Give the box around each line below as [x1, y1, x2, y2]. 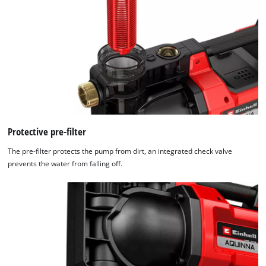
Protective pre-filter [8, 124, 87, 138]
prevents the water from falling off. [8, 159, 123, 169]
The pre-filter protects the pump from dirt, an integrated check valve [8, 147, 233, 156]
